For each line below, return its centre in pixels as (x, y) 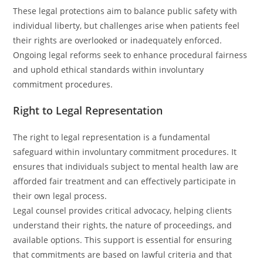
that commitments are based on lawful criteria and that (123, 254)
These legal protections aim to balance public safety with (125, 11)
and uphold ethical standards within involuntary (109, 70)
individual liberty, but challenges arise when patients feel (127, 26)
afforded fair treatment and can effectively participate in (125, 181)
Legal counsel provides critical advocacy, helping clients (123, 210)
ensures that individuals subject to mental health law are (126, 166)
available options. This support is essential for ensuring (123, 240)
